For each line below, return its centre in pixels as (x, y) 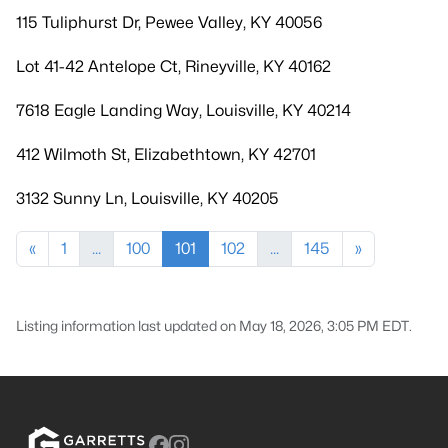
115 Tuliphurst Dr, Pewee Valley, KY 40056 (169, 22)
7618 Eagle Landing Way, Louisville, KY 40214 (183, 110)
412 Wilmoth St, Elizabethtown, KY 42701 (166, 154)
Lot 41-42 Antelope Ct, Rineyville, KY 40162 (173, 66)
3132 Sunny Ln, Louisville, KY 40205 (147, 198)
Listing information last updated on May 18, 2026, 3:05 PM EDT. (214, 325)
